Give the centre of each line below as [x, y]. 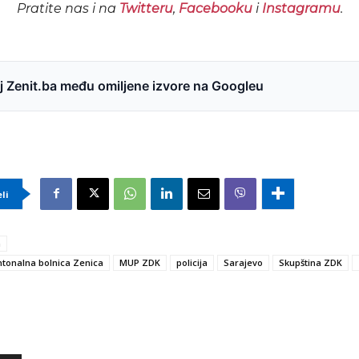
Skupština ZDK [311, 262]
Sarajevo [243, 262]
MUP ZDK [140, 262]
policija [192, 262]
